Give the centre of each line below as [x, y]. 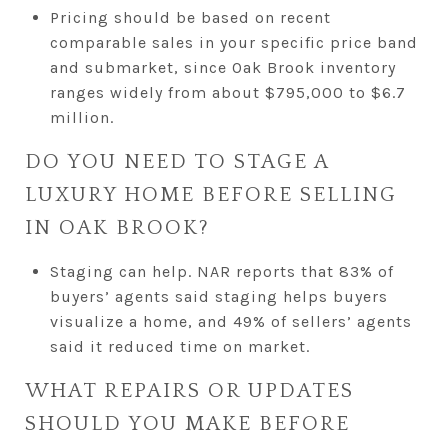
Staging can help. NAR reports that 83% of [221, 271]
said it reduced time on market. [179, 346]
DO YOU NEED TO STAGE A [177, 161]
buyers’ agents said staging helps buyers [218, 296]
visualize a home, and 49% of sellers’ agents [230, 321]
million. [81, 117]
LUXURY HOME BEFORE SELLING [211, 194]
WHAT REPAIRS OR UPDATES [189, 390]
